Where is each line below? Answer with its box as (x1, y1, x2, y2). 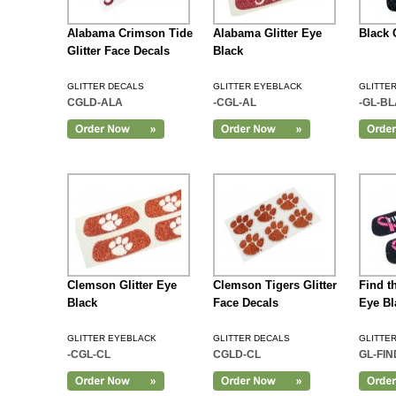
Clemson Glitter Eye (66, 278, 177, 292)
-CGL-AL (212, 96, 256, 109)
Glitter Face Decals (66, 44, 170, 57)
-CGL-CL (66, 348, 110, 361)
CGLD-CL (212, 348, 261, 361)
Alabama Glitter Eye (212, 27, 322, 40)
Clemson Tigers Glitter (212, 278, 337, 292)
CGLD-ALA (66, 96, 123, 109)
